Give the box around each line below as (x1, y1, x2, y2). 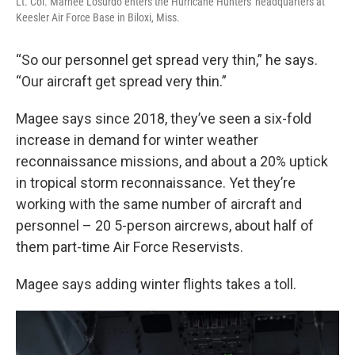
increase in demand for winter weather (16, 132, 258, 148)
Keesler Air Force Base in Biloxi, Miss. (16, 11, 180, 24)
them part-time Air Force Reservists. (16, 239, 243, 255)
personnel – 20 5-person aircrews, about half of (16, 217, 314, 234)
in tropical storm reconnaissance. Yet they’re (16, 174, 296, 191)
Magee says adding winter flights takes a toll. (16, 276, 296, 292)
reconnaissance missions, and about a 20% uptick (16, 153, 328, 170)
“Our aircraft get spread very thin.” (16, 73, 227, 90)
